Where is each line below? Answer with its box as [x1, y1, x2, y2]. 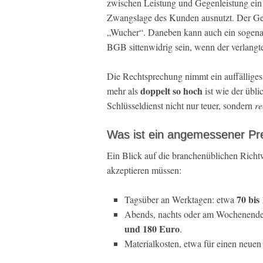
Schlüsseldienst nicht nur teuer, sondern [107, 99, 255, 112]
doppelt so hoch [140, 84, 203, 97]
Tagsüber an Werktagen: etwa [124, 193, 237, 205]
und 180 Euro [124, 222, 180, 235]
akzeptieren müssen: [107, 164, 181, 176]
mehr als [107, 85, 140, 97]
